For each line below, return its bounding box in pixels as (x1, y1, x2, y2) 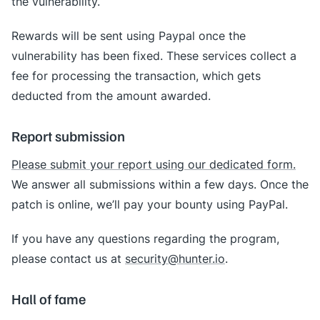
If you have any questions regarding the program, (11, 231, 279, 246)
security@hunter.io (125, 251, 225, 266)
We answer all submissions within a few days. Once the (11, 176, 309, 192)
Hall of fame (11, 290, 86, 307)
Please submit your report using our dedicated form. (11, 156, 296, 172)
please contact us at (11, 251, 125, 266)
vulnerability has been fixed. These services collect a (11, 48, 296, 64)
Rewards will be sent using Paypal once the (11, 28, 246, 44)
